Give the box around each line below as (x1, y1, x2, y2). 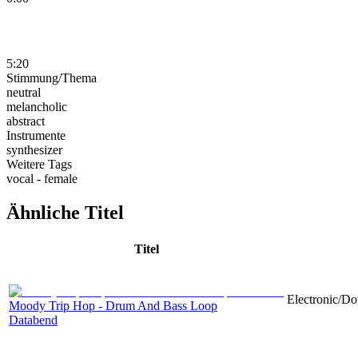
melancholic (6, 99, 67, 113)
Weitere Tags (6, 157, 72, 171)
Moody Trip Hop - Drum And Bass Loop (9, 298, 217, 312)
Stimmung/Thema (6, 70, 97, 85)
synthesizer (6, 142, 62, 157)
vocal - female (6, 171, 78, 185)
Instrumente (6, 128, 66, 142)
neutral (6, 85, 41, 99)
